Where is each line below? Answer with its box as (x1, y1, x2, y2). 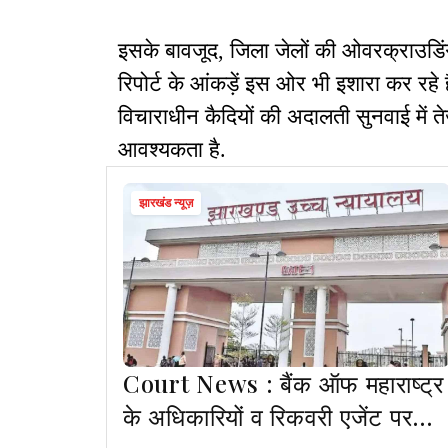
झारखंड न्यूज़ (139, 196, 193, 211)
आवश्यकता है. (118, 137, 226, 163)
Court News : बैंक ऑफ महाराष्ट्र (123, 367, 444, 400)
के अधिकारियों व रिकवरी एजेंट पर (123, 400, 414, 433)
